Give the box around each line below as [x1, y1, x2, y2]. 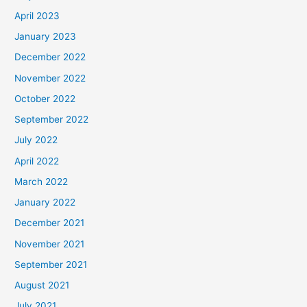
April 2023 [14, 10, 60, 21]
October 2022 [14, 93, 76, 104]
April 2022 [14, 155, 60, 167]
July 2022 [14, 134, 58, 146]
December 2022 [14, 51, 86, 63]
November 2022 [14, 72, 86, 84]
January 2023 [14, 31, 77, 42]
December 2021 [14, 217, 85, 229]
